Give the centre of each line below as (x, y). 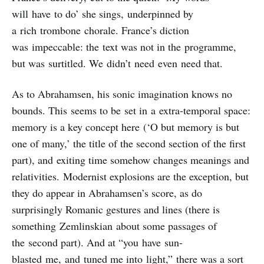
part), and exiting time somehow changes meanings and (131, 159)
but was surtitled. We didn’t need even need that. (119, 63)
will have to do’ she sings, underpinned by (103, 13)
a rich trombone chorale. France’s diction (100, 30)
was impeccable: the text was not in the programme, (124, 46)
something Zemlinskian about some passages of (114, 225)
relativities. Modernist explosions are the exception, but (130, 176)
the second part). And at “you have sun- (97, 242)
